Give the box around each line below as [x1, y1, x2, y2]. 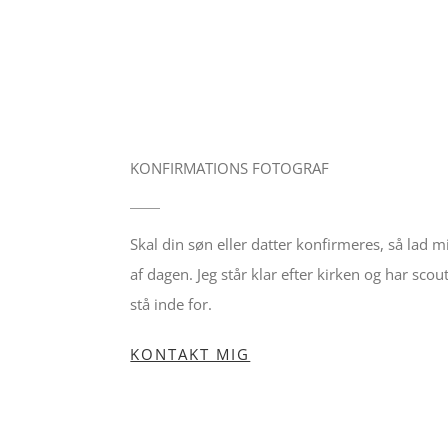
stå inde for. [130, 294, 213, 315]
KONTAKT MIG [130, 344, 251, 365]
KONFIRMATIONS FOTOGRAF [130, 158, 330, 179]
